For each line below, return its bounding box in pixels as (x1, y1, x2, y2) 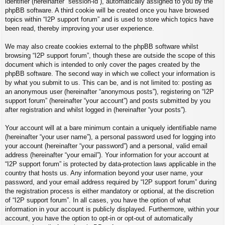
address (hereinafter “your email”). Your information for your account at (5, 151, 209, 159)
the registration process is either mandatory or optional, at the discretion (5, 187, 214, 195)
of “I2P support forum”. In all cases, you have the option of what (5, 196, 191, 204)
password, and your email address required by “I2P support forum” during (5, 178, 216, 186)
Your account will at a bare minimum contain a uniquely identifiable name (5, 124, 216, 132)
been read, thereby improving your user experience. (5, 24, 154, 32)
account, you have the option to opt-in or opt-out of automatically (5, 214, 193, 222)
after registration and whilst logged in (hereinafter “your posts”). (5, 105, 187, 114)
